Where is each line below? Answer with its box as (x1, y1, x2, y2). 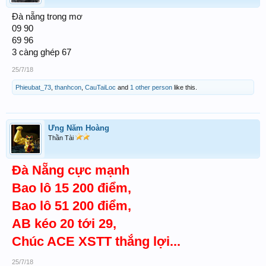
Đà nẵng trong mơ (12, 12, 83, 22)
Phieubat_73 (15, 84, 51, 91)
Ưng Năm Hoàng (48, 123, 109, 133)
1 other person (130, 84, 172, 91)
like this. (172, 84, 197, 91)
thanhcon (55, 84, 81, 91)
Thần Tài (48, 134, 75, 142)
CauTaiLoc (85, 84, 116, 91)
